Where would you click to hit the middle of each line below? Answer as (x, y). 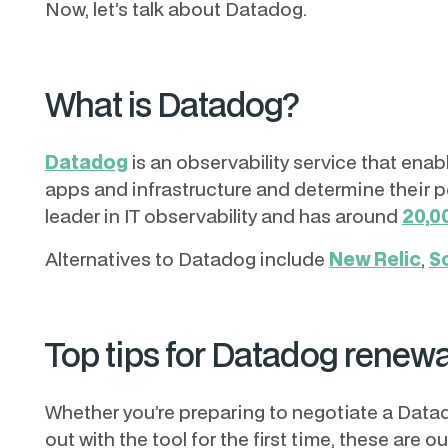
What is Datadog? (172, 104)
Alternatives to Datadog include (186, 258)
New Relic (374, 258)
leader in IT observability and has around (223, 215)
